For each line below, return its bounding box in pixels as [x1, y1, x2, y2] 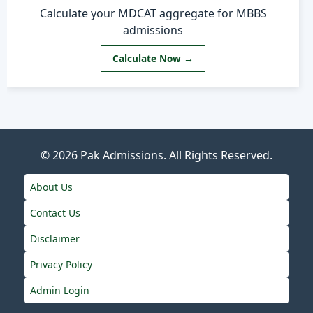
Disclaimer [30, 231, 80, 245]
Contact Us [30, 205, 80, 219]
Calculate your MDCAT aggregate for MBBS [39, 5, 267, 21]
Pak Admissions [80, 147, 163, 163]
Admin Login [30, 283, 89, 297]
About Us [30, 180, 73, 194]
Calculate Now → [112, 51, 194, 65]
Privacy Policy [30, 257, 92, 271]
